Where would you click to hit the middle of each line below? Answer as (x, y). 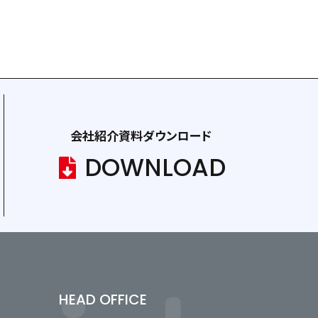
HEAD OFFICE (103, 300)
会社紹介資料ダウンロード (141, 136)
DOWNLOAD (155, 167)
